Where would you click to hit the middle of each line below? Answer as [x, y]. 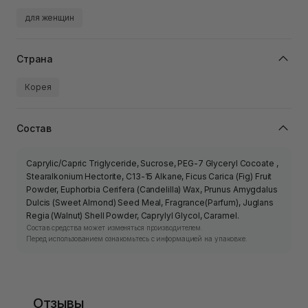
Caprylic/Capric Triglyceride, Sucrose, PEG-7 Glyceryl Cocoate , [152, 164]
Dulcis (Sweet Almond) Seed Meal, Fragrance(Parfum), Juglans [150, 203]
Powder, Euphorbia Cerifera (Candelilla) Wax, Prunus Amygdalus [152, 190]
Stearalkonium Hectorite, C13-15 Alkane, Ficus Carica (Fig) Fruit [149, 177]
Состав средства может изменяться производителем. [115, 228]
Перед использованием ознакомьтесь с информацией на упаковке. [137, 239]
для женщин [49, 18]
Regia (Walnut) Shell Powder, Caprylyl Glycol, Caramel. [133, 216]
